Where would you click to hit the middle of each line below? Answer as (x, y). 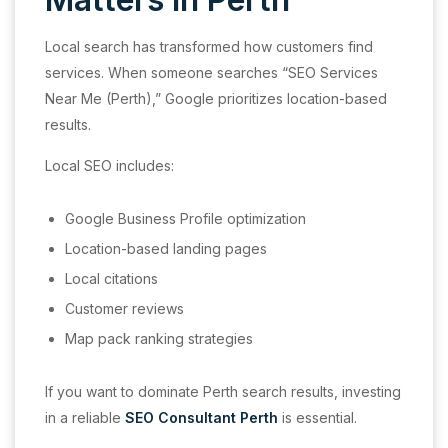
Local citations (111, 278)
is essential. (317, 417)
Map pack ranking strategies (159, 338)
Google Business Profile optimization (185, 218)
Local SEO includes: (109, 165)
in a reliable (85, 417)
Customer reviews (124, 308)
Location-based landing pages (166, 248)
